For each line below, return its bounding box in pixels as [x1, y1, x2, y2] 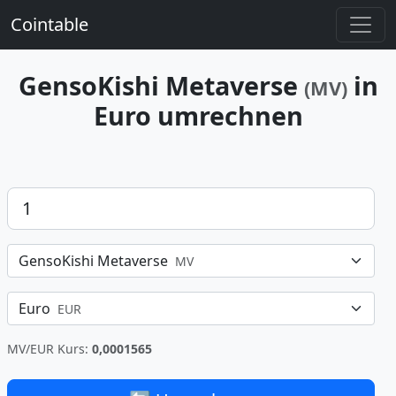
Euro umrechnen [93, 98, 303, 133]
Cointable [11, 12, 88, 36]
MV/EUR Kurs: [7, 340, 92, 357]
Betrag [6, 187, 51, 207]
